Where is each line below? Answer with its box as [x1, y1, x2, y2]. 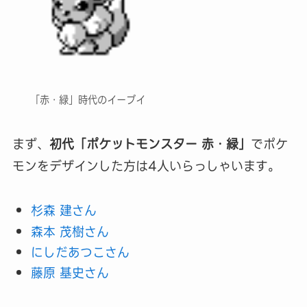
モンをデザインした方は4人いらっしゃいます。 [12, 156, 280, 177]
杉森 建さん [30, 201, 97, 221]
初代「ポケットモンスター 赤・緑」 [49, 134, 251, 155]
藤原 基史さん [30, 263, 109, 284]
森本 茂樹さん [30, 221, 109, 242]
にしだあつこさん [30, 243, 130, 262]
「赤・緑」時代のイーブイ [30, 92, 146, 109]
